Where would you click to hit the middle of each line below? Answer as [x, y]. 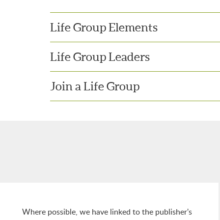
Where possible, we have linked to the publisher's [107, 212]
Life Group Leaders [100, 57]
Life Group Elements [104, 27]
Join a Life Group [95, 86]
